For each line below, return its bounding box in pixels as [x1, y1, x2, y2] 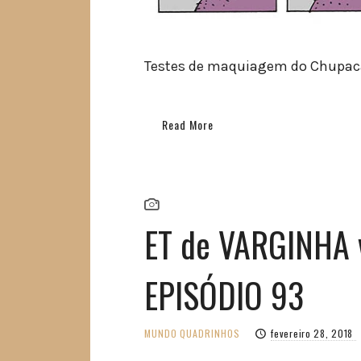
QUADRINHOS [180, 326, 241, 340]
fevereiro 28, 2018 [271, 326, 356, 340]
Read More [162, 116, 214, 134]
